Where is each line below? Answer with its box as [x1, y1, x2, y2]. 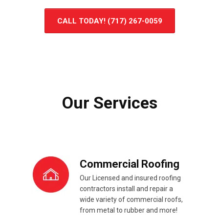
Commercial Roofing [80, 158, 179, 171]
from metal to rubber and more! [80, 206, 177, 215]
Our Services [62, 93, 157, 113]
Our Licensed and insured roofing [80, 174, 181, 182]
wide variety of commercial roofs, [80, 196, 183, 204]
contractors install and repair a [80, 185, 173, 193]
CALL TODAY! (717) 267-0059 [57, 17, 162, 26]
